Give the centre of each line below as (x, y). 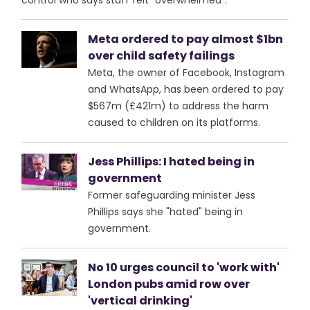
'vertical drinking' (140, 301)
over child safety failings (162, 56)
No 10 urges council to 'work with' (184, 267)
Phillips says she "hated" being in (166, 212)
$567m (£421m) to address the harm (179, 106)
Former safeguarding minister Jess (172, 195)
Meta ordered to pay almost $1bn (186, 39)
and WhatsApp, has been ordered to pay (186, 89)
